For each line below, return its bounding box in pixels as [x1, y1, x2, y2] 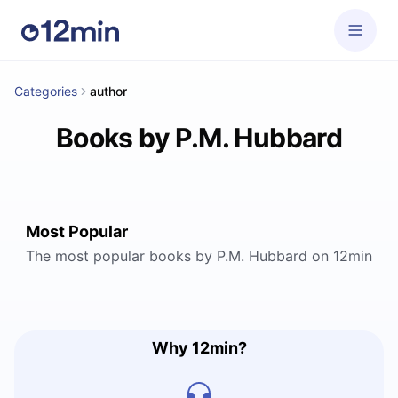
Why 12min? [151, 338, 247, 357]
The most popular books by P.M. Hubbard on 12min [26, 247, 372, 265]
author [90, 84, 127, 99]
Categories [14, 84, 77, 99]
